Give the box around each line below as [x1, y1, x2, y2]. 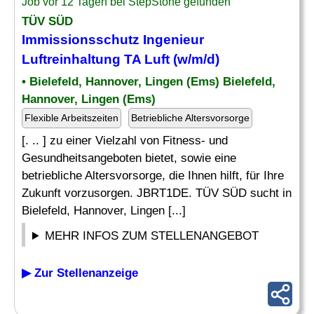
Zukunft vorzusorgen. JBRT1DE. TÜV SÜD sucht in [22, 186, 292, 200]
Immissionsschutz [22, 32, 139, 47]
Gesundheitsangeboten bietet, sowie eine [22, 151, 236, 165]
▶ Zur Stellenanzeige [22, 266, 138, 280]
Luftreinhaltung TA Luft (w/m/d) [22, 52, 219, 67]
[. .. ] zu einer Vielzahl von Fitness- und [22, 134, 228, 147]
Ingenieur [139, 32, 204, 47]
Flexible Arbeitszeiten [25, 112, 118, 123]
